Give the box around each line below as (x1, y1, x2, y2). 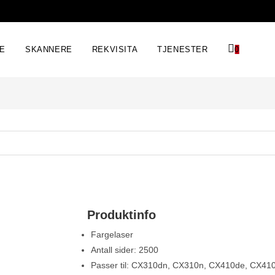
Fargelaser (91, 230, 133, 239)
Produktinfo (87, 208, 156, 222)
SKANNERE (25, 45, 72, 54)
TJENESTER (157, 45, 208, 54)
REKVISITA (91, 45, 138, 54)
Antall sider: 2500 (91, 245, 158, 255)
